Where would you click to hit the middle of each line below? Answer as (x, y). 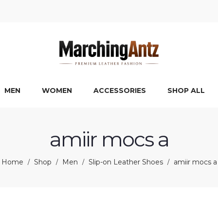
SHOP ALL (186, 91)
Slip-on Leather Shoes (126, 162)
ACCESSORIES (120, 91)
